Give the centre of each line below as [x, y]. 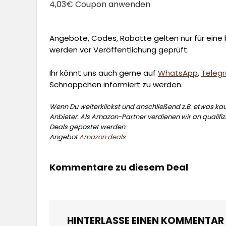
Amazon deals [102, 137]
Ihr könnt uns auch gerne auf [104, 73]
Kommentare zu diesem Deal [119, 167]
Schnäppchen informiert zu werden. [116, 84]
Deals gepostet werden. [88, 127]
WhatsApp [178, 73]
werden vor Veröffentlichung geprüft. [119, 49]
